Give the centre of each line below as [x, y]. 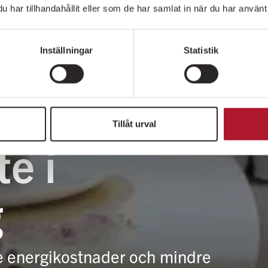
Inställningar [66, 50]
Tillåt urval [134, 124]
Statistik [201, 50]
